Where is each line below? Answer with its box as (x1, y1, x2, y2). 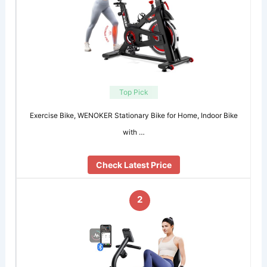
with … (122, 127, 145, 136)
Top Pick (119, 87, 148, 97)
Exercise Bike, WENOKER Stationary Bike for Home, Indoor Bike (29, 110, 238, 120)
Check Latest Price (95, 160, 172, 170)
